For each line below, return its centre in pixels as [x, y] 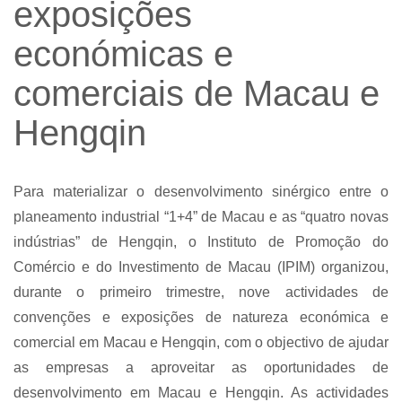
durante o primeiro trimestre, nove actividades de [201, 293]
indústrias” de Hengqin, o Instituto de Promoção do [201, 242]
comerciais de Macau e [197, 94]
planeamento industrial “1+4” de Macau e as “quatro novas [201, 217]
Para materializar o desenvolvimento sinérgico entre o [201, 192]
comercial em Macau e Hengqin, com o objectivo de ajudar [201, 343]
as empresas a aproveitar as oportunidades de [201, 368]
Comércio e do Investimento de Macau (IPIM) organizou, [201, 267]
